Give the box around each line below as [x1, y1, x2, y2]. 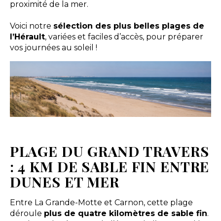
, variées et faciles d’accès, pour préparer [44, 32, 203, 41]
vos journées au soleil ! [9, 43, 97, 52]
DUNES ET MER [9, 172, 120, 191]
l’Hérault [9, 32, 45, 41]
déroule [9, 209, 44, 219]
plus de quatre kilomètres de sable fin [43, 209, 207, 219]
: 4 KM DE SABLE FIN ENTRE [9, 157, 210, 176]
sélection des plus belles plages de [53, 21, 204, 31]
